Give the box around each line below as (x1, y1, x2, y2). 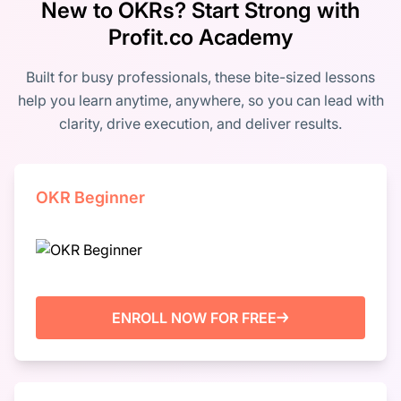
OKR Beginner (36, 187, 145, 207)
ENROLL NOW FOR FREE (112, 308, 277, 327)
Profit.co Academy (108, 23, 293, 50)
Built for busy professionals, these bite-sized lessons (26, 67, 375, 86)
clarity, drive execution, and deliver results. (59, 114, 342, 132)
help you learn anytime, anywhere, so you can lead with (17, 90, 384, 109)
